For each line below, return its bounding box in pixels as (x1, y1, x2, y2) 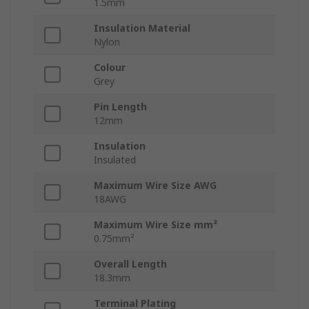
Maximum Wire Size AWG (94, 179, 217, 192)
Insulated (94, 153, 136, 167)
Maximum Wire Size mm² (94, 218, 217, 232)
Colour (94, 61, 126, 74)
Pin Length (94, 100, 147, 114)
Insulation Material (94, 21, 190, 35)
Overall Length (94, 257, 167, 271)
